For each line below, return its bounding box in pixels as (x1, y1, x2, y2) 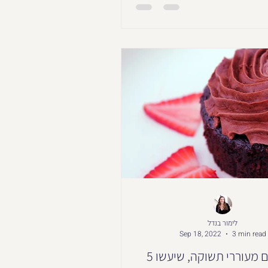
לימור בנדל (208, 217, 237, 229)
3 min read (232, 229, 266, 239)
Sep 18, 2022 (179, 229, 221, 239)
